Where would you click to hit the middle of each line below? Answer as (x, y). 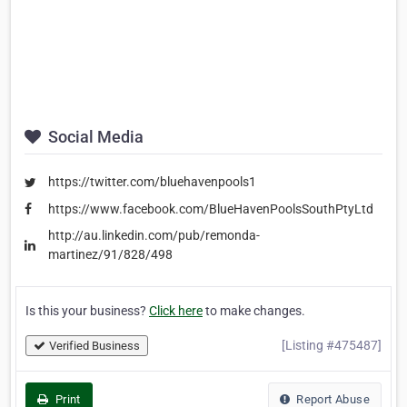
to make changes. (254, 311)
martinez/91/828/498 (110, 254)
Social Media (94, 137)
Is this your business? (87, 311)
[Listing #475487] (332, 345)
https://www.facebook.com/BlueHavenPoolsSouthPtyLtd (211, 208)
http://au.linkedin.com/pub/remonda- (154, 235)
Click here (176, 311)
